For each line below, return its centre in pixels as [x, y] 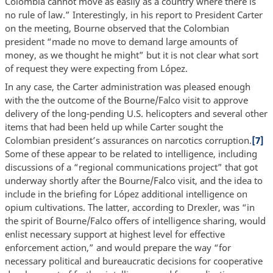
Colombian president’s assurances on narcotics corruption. [128, 140]
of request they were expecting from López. [96, 69]
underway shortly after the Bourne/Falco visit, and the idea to [133, 180]
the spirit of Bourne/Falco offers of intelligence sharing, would [135, 220]
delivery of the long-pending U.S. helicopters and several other [136, 113]
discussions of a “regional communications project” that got [131, 167]
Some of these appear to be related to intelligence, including [131, 153]
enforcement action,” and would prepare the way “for [118, 247]
